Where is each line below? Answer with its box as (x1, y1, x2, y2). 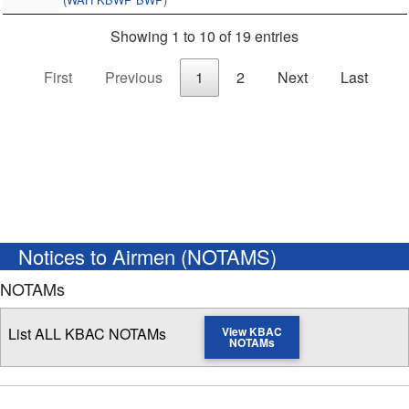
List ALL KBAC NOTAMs (8, 323, 166, 345)
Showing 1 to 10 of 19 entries (110, 26, 299, 47)
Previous (104, 67, 163, 89)
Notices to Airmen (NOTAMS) (18, 242, 277, 271)
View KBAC (222, 323, 283, 341)
